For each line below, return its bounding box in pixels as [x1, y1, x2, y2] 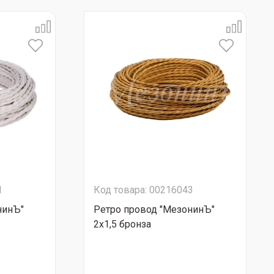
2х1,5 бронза [94, 218, 151, 230]
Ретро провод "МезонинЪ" [94, 204, 215, 215]
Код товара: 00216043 [94, 184, 193, 196]
